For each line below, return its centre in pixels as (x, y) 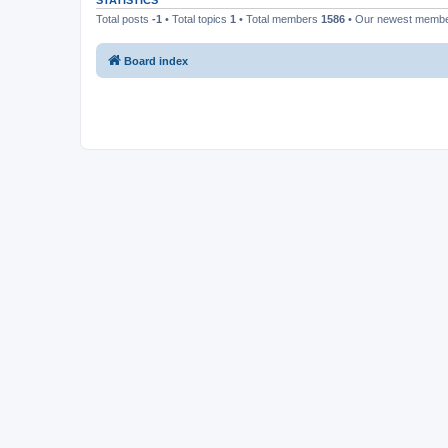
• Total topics (196, 19)
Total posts (124, 19)
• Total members (278, 19)
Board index (156, 60)
